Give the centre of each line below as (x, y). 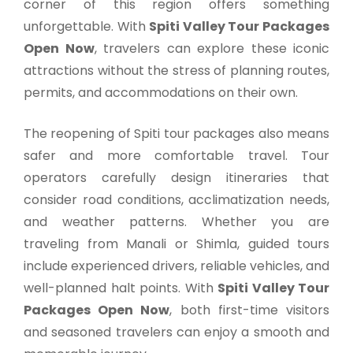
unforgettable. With (87, 26)
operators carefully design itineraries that (176, 177)
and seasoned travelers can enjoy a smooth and (176, 332)
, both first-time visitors (250, 310)
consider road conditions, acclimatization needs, (176, 199)
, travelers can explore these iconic (212, 48)
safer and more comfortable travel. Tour (176, 155)
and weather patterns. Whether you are (176, 221)
